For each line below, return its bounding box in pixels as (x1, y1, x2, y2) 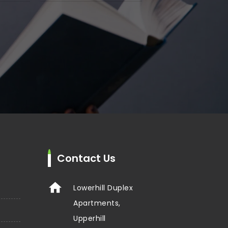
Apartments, (73, 197, 121, 208)
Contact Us (57, 151, 116, 165)
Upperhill (73, 213, 106, 223)
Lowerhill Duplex (73, 182, 133, 193)
